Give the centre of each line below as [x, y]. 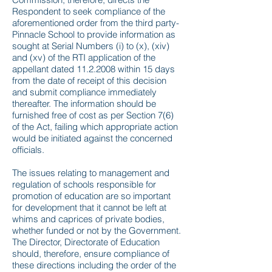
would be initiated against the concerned [92, 138]
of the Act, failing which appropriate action [95, 127]
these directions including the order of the [94, 265]
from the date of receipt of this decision [89, 80]
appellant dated [44, 69]
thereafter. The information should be [84, 104]
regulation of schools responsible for [84, 184]
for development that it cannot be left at [89, 207]
